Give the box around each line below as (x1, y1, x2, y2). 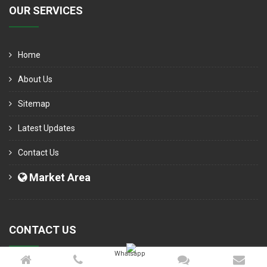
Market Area (27, 171, 91, 184)
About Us (18, 74, 52, 84)
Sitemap (18, 99, 50, 108)
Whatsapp (114, 250, 145, 257)
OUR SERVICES (9, 4, 83, 17)
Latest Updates (18, 123, 75, 133)
